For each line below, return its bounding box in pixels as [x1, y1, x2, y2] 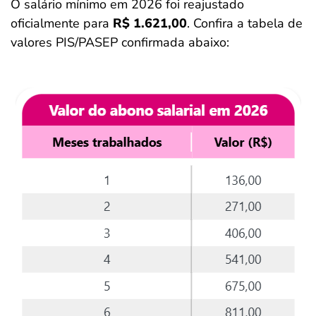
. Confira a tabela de [187, 15, 303, 32]
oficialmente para [11, 15, 113, 32]
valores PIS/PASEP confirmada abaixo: [11, 34, 229, 51]
